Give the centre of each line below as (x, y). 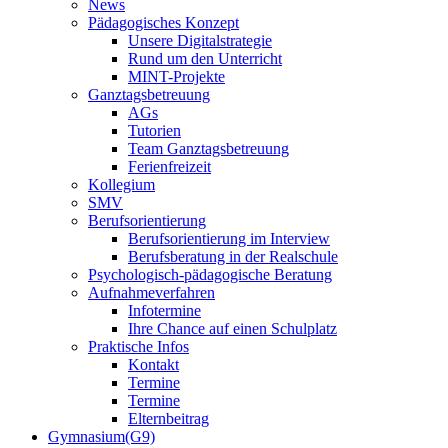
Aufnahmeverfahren (151, 292)
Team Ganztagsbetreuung (208, 148)
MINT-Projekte (176, 76)
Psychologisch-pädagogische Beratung (210, 274)
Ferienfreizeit (169, 166)
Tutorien (154, 130)
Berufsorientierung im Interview (229, 238)
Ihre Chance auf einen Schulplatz (232, 328)
